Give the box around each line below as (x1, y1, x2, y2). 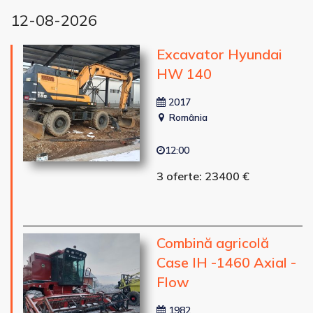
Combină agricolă (156, 233, 269, 252)
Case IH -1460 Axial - (156, 253, 296, 271)
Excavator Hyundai (156, 45, 282, 63)
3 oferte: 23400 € (156, 168, 249, 183)
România (166, 110, 208, 124)
